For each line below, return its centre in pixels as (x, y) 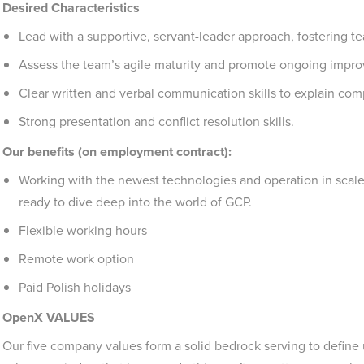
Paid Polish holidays (75, 287)
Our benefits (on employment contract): (117, 152)
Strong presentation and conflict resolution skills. (156, 121)
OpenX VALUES (49, 317)
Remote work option (76, 259)
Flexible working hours (83, 230)
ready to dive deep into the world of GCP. (135, 202)
